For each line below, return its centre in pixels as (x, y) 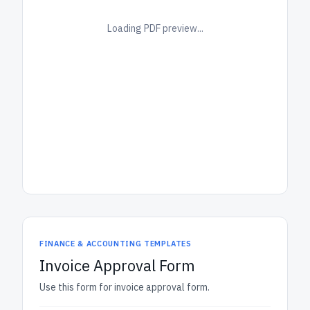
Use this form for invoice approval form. (125, 287)
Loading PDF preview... (155, 28)
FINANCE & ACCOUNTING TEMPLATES (116, 244)
